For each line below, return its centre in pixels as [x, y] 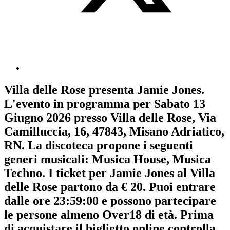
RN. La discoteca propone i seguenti [99, 146]
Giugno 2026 [37, 118]
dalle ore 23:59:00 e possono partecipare [110, 201]
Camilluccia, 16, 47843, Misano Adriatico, [114, 132]
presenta [111, 90]
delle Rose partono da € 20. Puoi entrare [110, 187]
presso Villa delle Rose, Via [143, 118]
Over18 [122, 215]
